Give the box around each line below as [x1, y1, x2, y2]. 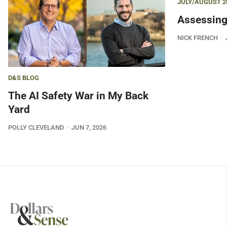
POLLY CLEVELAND [8, 124, 64, 132]
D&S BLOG [8, 74, 39, 82]
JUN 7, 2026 [71, 124, 106, 132]
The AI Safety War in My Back [8, 90, 148, 102]
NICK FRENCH [177, 33, 218, 42]
